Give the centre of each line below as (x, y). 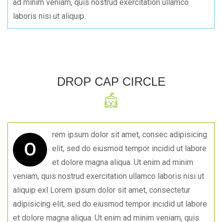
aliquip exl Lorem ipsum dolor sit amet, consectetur (102, 190)
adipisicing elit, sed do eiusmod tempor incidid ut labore (110, 204)
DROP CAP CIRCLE (111, 82)
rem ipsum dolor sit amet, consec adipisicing (130, 135)
